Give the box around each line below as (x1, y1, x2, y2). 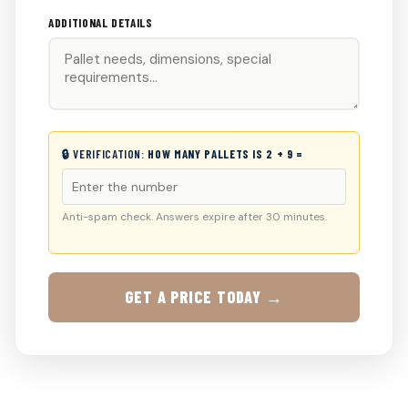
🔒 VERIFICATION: (62, 147, 148, 161)
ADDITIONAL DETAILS (48, 15, 153, 30)
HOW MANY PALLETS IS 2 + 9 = (148, 147, 303, 161)
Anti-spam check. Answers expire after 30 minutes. (62, 209, 327, 224)
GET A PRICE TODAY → (124, 287, 284, 307)
